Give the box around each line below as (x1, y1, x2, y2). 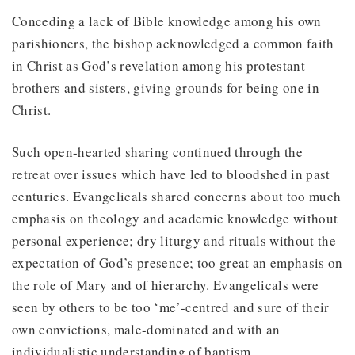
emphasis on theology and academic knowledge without (12, 208, 338, 227)
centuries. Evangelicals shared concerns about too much (12, 186, 342, 205)
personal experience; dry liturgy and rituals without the (12, 231, 337, 250)
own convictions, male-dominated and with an (12, 319, 281, 338)
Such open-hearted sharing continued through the (12, 142, 303, 161)
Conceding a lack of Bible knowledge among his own (12, 11, 322, 30)
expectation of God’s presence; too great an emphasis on (12, 253, 343, 272)
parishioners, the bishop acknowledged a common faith (12, 33, 334, 52)
